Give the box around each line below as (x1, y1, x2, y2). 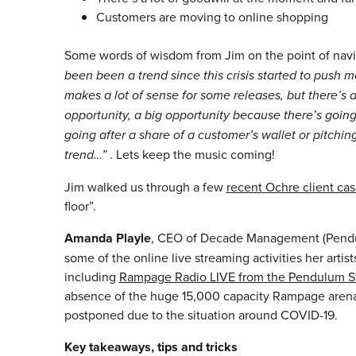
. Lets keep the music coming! (109, 145, 275, 164)
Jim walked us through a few (64, 178, 226, 196)
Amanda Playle (64, 229, 151, 248)
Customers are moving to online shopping (95, 8, 328, 26)
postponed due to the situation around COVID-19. (64, 306, 338, 324)
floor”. (64, 197, 96, 215)
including (64, 268, 119, 286)
